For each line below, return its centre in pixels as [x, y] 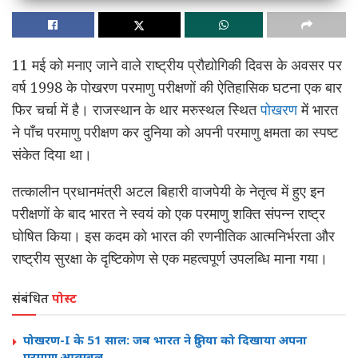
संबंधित [30, 298]
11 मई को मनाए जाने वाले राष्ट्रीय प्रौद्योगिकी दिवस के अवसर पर [177, 64]
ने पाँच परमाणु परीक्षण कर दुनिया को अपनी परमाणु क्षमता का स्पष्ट [175, 131]
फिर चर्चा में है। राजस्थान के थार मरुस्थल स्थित [136, 109]
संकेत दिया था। [52, 154]
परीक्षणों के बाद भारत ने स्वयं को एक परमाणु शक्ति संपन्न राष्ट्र [169, 213]
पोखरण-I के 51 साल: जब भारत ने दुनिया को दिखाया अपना [165, 339]
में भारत [318, 109]
